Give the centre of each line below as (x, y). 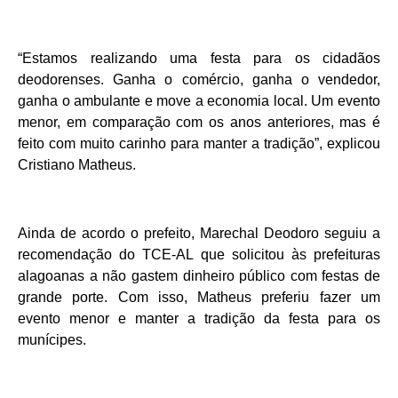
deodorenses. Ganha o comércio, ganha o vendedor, (199, 80)
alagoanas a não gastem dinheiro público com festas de (199, 276)
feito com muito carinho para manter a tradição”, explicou (199, 144)
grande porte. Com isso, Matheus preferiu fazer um (199, 298)
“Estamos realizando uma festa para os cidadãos (199, 59)
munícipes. (52, 340)
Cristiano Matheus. (77, 165)
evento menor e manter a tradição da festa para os (199, 319)
